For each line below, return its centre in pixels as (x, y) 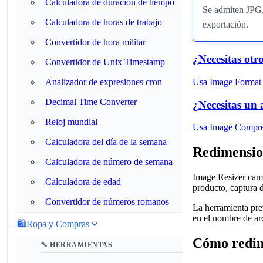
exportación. (225, 25)
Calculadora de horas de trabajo (104, 22)
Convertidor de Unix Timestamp (105, 62)
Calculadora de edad (83, 182)
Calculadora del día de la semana (106, 142)
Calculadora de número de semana (109, 162)
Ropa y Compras (58, 224)
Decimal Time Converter (91, 102)
